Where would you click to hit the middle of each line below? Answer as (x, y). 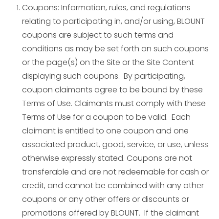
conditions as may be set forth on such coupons (115, 49)
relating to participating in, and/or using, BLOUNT (113, 21)
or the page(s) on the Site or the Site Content (108, 62)
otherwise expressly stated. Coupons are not (107, 158)
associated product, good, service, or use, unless (115, 144)
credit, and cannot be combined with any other (113, 186)
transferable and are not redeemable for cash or (115, 172)
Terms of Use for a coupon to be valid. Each (106, 117)
